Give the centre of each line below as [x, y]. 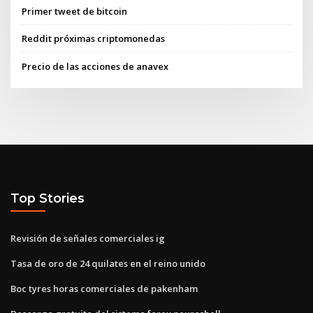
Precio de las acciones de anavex [95, 66]
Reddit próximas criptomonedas [94, 39]
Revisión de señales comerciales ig [88, 238]
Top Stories [48, 198]
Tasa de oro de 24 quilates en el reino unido [108, 263]
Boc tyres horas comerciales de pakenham [104, 288]
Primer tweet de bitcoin [75, 12]
